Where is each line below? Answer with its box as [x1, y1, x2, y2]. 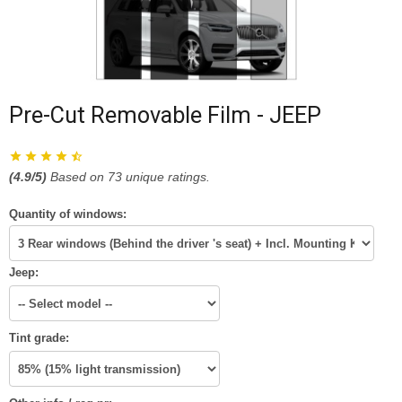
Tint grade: [9, 331, 69, 345]
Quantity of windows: [9, 207, 127, 222]
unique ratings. [122, 170, 210, 185]
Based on [50, 170, 108, 185]
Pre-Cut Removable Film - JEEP [9, 102, 321, 129]
